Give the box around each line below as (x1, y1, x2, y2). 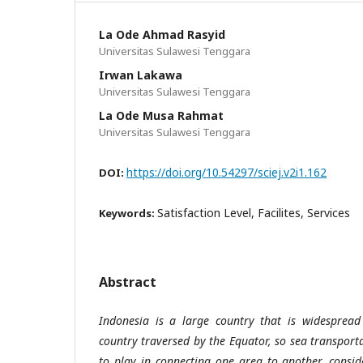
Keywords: (99, 206, 157, 220)
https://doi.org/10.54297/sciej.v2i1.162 (126, 164, 327, 180)
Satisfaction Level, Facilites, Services (157, 205, 350, 220)
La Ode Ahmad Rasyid (99, 27, 225, 42)
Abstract (99, 273, 156, 291)
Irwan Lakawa (99, 67, 182, 83)
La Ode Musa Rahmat (99, 108, 224, 123)
